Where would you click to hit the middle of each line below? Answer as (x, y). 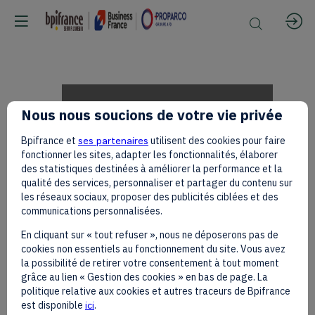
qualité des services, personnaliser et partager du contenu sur (157, 183)
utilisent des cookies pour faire (217, 141)
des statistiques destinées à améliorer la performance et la (152, 169)
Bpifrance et (50, 141)
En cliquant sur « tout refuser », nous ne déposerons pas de (150, 235)
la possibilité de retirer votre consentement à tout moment (150, 263)
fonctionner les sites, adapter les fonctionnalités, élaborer (149, 155)
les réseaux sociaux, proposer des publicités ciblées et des (150, 197)
